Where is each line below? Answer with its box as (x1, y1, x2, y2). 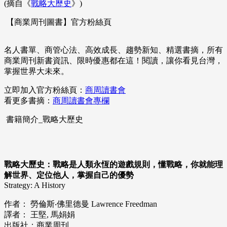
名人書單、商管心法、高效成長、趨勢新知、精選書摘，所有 (4, 46, 223, 55)
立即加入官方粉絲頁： (4, 86, 85, 95)
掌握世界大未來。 (4, 67, 69, 76)
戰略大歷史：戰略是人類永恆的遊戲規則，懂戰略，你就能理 (4, 160, 223, 169)
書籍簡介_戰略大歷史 (6, 115, 83, 124)
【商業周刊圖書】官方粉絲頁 (6, 18, 111, 27)
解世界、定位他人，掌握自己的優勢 (4, 171, 134, 180)
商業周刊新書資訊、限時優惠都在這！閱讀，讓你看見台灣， (4, 56, 223, 65)
